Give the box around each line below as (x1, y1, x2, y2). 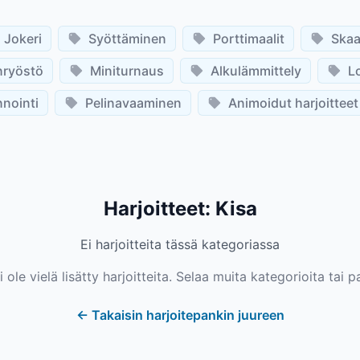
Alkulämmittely (211, 63, 301, 79)
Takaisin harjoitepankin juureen (91, 307, 284, 323)
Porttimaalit (213, 31, 284, 47)
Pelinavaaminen (85, 95, 182, 111)
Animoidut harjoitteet (228, 95, 358, 111)
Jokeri (4, 31, 42, 47)
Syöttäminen (88, 31, 166, 47)
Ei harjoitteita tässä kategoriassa (80, 236, 280, 252)
